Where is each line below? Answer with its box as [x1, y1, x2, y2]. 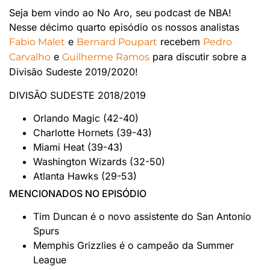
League [33, 254, 66, 266]
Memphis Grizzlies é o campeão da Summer [33, 239, 234, 252]
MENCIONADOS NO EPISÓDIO [9, 187, 146, 200]
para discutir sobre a [149, 51, 246, 63]
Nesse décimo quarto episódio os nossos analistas [9, 21, 239, 34]
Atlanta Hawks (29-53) [33, 170, 137, 183]
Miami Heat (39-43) [33, 141, 123, 154]
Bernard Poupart [77, 36, 157, 48]
